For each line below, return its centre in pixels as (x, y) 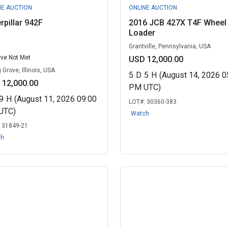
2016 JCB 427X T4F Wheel (177, 23)
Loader (142, 33)
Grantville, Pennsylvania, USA (169, 46)
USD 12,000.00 (156, 59)
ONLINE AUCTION (153, 8)
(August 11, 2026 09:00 (55, 99)
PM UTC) (145, 87)
